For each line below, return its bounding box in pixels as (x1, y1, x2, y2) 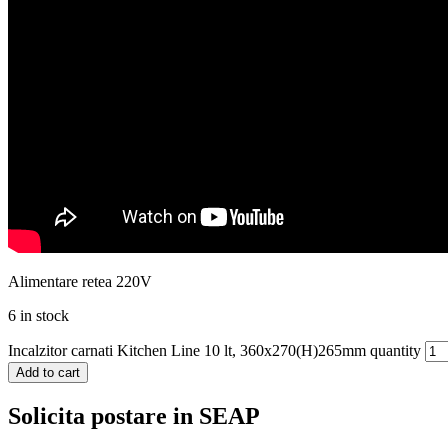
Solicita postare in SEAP (8, 402, 260, 429)
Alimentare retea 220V (8, 272, 152, 290)
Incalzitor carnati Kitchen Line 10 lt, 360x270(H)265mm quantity (8, 341, 421, 359)
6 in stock (8, 306, 69, 324)
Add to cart (16, 364, 80, 380)
